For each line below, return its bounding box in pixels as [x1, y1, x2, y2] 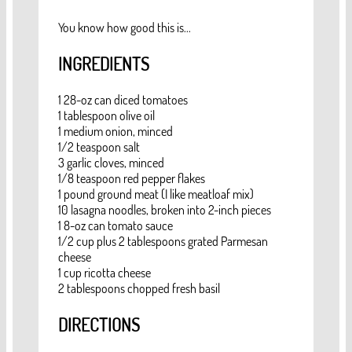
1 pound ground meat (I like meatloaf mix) [58, 186, 254, 203]
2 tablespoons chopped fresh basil [58, 280, 220, 297]
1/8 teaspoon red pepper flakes [58, 170, 205, 187]
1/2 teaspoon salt [58, 139, 140, 156]
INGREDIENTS [58, 53, 149, 75]
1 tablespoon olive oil [58, 108, 155, 124]
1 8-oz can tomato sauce [58, 218, 173, 234]
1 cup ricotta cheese [58, 265, 151, 281]
